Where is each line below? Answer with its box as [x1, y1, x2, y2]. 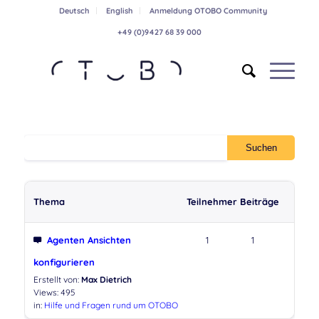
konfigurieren [33, 256, 95, 268]
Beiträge [239, 196, 279, 207]
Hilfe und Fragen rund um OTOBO [43, 300, 178, 310]
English [105, 6, 132, 16]
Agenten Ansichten [46, 234, 131, 246]
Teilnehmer [186, 196, 237, 207]
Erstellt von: [33, 274, 81, 285]
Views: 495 [33, 287, 75, 298]
